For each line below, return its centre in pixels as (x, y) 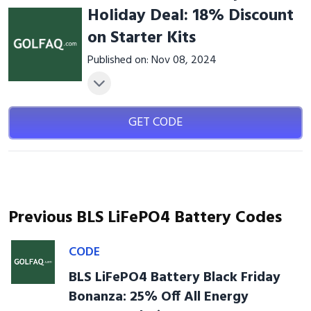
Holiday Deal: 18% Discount (190, 16)
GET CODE (155, 123)
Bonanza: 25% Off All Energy (158, 297)
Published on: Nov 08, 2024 (152, 60)
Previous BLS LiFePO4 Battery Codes (145, 218)
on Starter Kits (141, 38)
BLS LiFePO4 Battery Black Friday (174, 278)
